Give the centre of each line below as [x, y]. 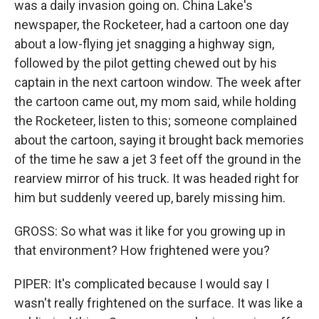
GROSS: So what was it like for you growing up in [150, 231]
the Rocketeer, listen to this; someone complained [156, 121]
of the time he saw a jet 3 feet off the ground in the [158, 159]
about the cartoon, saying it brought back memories [159, 140]
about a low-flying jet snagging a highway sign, [144, 44]
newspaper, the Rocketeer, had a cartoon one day [152, 25]
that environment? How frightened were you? [142, 250]
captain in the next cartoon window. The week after [158, 82]
